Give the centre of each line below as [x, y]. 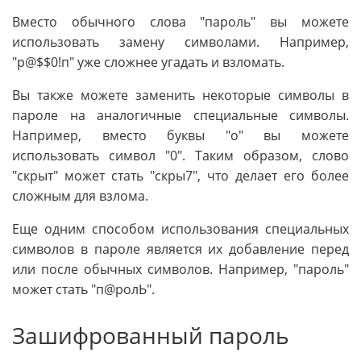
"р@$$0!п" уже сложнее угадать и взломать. [148, 62]
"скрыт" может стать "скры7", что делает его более [180, 176]
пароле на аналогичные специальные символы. [180, 116]
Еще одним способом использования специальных [180, 229]
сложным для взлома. [80, 196]
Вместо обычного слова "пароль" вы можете [180, 22]
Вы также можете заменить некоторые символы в [180, 95]
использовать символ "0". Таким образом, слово [180, 156]
